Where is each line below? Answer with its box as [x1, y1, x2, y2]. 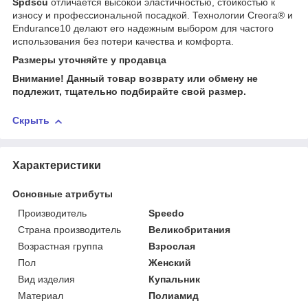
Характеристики [12, 159, 101, 171]
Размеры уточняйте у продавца [12, 54, 166, 66]
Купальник [148, 273, 201, 285]
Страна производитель [18, 223, 121, 235]
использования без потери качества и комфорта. [12, 36, 234, 47]
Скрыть [12, 115, 49, 126]
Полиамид [148, 289, 199, 301]
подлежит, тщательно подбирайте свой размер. [12, 86, 246, 98]
